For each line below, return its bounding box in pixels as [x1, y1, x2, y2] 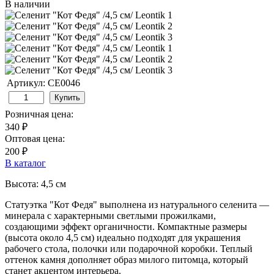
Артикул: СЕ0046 [7, 77, 80, 88]
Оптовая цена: [5, 133, 65, 144]
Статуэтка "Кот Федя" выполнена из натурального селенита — [5, 199, 269, 210]
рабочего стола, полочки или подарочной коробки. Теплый [5, 243, 253, 254]
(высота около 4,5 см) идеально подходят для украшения [5, 232, 240, 243]
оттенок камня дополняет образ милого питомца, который [5, 254, 248, 265]
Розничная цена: [5, 108, 73, 119]
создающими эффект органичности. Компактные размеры [5, 221, 247, 232]
